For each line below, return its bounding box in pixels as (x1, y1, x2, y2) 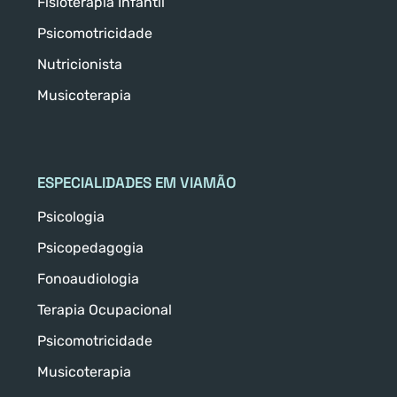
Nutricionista (37, 56, 122, 74)
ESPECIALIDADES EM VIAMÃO (37, 173, 236, 193)
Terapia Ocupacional (37, 301, 172, 319)
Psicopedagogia (37, 239, 144, 257)
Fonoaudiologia (37, 270, 139, 288)
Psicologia (37, 208, 105, 226)
